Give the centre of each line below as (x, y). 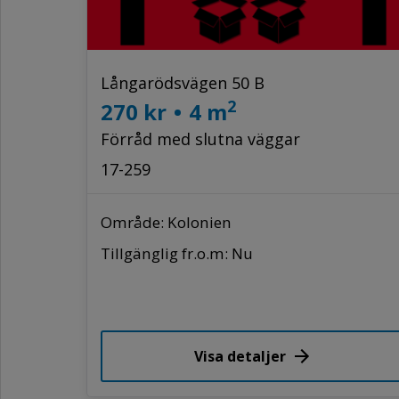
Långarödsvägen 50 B (183, 82)
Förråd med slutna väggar (200, 138)
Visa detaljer (240, 356)
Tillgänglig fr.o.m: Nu (177, 253)
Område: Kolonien (166, 222)
